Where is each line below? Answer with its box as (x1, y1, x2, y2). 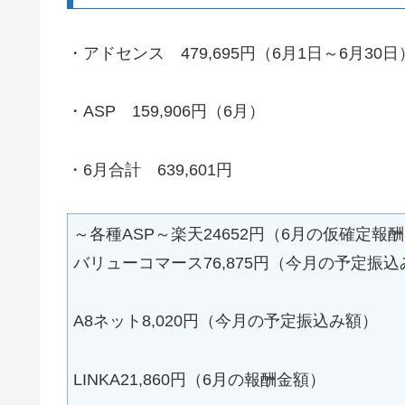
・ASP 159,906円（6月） (67, 102, 265, 121)
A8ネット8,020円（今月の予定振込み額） (73, 312, 378, 331)
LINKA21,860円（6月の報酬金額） (73, 370, 325, 389)
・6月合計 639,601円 (67, 160, 232, 179)
